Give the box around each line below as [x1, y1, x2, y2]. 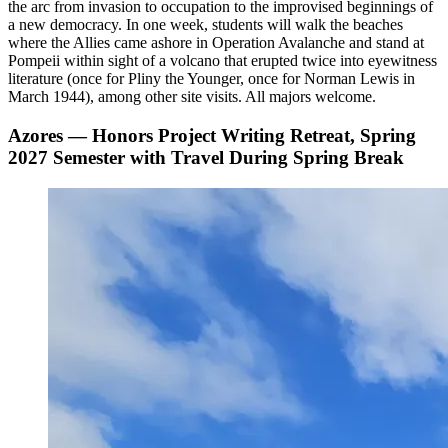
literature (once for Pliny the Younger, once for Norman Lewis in [8, 70, 415, 88]
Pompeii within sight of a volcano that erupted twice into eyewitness [8, 52, 437, 70]
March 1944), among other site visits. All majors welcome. [8, 88, 380, 106]
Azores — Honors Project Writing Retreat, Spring [8, 125, 416, 147]
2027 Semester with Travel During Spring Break [8, 147, 404, 169]
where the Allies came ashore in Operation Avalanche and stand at [8, 34, 424, 52]
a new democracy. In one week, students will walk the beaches [8, 16, 403, 34]
